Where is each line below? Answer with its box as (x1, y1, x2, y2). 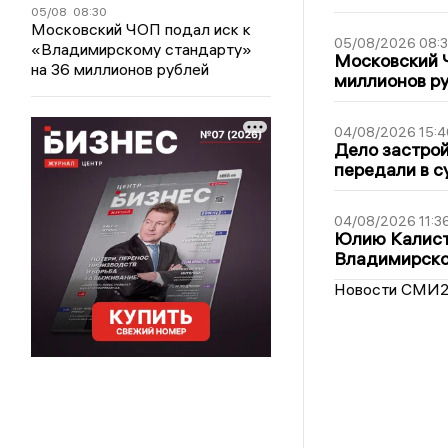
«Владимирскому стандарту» (31, 39, 253, 59)
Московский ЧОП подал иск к (31, 19, 252, 39)
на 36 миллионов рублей (31, 59, 210, 79)
